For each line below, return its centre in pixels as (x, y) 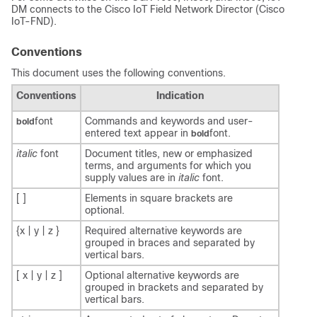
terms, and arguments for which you (168, 165)
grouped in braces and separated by (170, 242)
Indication (180, 95)
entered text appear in (138, 133)
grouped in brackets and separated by (174, 287)
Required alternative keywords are (163, 230)
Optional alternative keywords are (162, 275)
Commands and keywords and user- (169, 121)
